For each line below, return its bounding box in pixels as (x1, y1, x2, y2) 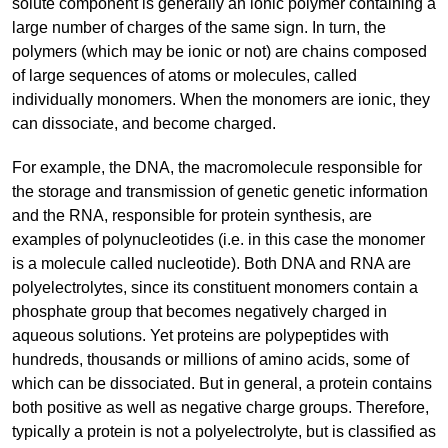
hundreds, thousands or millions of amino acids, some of (12, 351, 409, 369)
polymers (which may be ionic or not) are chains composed (12, 43, 427, 61)
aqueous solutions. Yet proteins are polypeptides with (12, 327, 389, 345)
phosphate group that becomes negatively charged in (12, 303, 387, 321)
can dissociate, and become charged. (12, 115, 276, 133)
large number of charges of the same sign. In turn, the (12, 19, 386, 37)
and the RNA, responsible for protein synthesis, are (12, 207, 372, 225)
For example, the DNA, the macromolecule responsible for (12, 159, 422, 177)
